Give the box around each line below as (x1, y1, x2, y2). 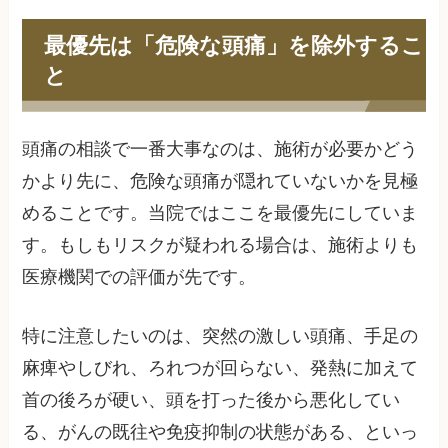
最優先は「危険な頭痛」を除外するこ (43, 28, 424, 60)
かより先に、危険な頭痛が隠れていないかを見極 (22, 170, 419, 191)
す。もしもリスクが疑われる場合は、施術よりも (22, 234, 419, 255)
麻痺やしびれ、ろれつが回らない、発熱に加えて (22, 357, 419, 378)
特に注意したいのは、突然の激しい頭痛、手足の (22, 325, 419, 346)
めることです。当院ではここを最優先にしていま (22, 202, 419, 223)
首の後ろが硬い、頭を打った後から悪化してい (22, 389, 401, 410)
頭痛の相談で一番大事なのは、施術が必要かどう (22, 138, 419, 159)
